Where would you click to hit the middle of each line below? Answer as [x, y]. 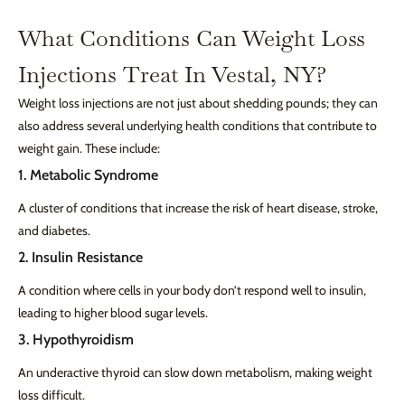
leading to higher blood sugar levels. [113, 313]
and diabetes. [54, 231]
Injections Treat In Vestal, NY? [172, 75]
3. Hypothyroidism [76, 340]
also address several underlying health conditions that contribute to [198, 126]
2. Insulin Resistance [80, 258]
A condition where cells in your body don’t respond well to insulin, [192, 291]
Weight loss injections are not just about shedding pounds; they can [198, 104]
